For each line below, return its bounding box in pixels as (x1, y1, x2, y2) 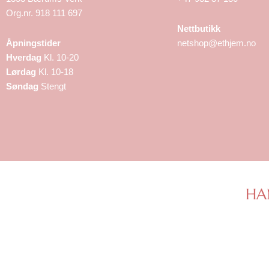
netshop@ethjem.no (177, 38, 256, 49)
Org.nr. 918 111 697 (6, 8, 82, 19)
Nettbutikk (177, 23, 220, 34)
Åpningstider (6, 38, 61, 49)
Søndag (6, 81, 38, 92)
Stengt (38, 81, 66, 92)
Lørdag (6, 67, 36, 77)
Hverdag (6, 52, 41, 63)
